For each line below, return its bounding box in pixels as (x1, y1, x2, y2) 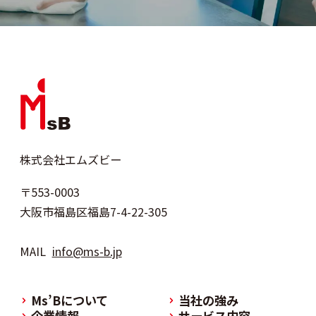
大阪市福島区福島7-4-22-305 (19, 202, 167, 220)
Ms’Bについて (30, 291, 108, 310)
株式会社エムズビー (19, 150, 121, 168)
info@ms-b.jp (51, 242, 122, 260)
